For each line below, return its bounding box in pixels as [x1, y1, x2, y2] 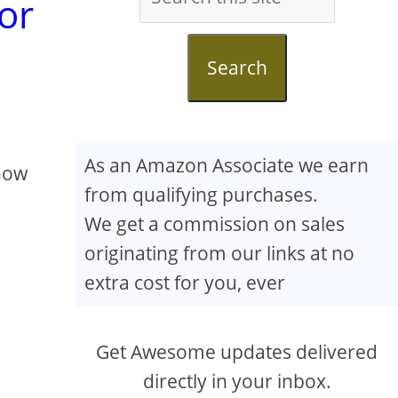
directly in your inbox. [142, 369, 331, 394]
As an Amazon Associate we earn [84, 153, 370, 178]
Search [206, 55, 267, 80]
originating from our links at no [84, 241, 355, 266]
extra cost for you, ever [84, 270, 286, 295]
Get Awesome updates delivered [96, 339, 378, 364]
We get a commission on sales [84, 211, 346, 236]
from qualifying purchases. [84, 182, 319, 207]
